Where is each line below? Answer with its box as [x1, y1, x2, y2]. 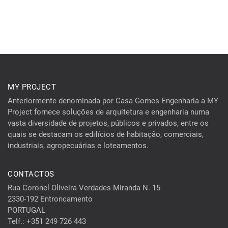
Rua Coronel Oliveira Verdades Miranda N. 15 [8, 183, 160, 192]
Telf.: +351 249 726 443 [8, 217, 86, 226]
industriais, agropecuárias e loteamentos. [8, 141, 149, 150]
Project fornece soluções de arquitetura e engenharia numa [8, 107, 209, 117]
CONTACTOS [8, 169, 54, 179]
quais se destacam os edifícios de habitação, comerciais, [8, 130, 204, 139]
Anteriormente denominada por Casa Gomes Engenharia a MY [8, 96, 218, 105]
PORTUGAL [8, 206, 45, 215]
